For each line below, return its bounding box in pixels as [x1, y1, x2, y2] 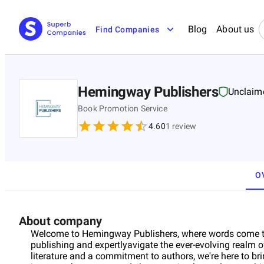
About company [19, 213, 102, 228]
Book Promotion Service [78, 103, 167, 113]
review [170, 121, 197, 131]
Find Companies [95, 25, 160, 34]
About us [216, 24, 255, 35]
